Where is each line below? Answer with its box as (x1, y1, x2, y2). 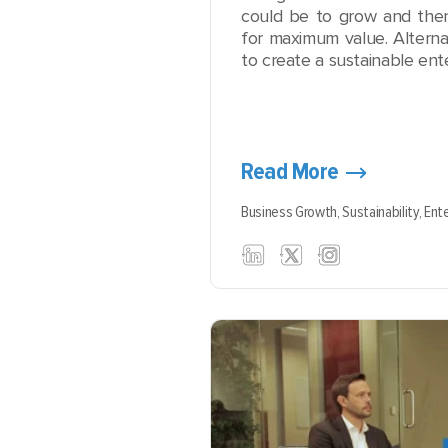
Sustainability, (342, 202, 425, 222)
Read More (241, 157, 339, 186)
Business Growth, (241, 202, 343, 222)
